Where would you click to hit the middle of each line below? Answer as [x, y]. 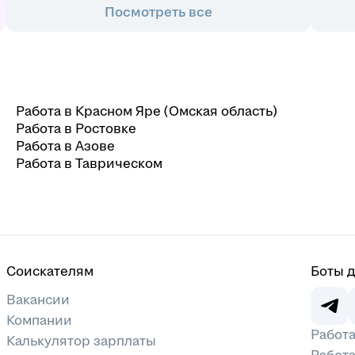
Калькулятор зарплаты [81, 341]
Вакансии [38, 300]
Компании [39, 321]
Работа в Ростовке [76, 129]
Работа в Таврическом [89, 164]
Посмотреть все [158, 12]
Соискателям [50, 271]
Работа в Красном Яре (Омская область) [147, 111]
